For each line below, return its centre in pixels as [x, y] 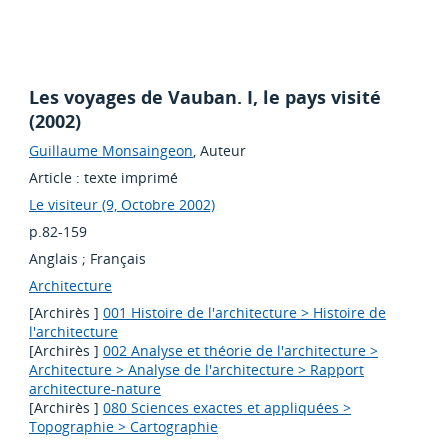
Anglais [54, 259]
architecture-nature [95, 389]
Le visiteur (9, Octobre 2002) [122, 205]
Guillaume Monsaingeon [111, 151]
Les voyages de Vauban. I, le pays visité [205, 97]
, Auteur [220, 151]
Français [118, 259]
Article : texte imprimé [104, 178]
